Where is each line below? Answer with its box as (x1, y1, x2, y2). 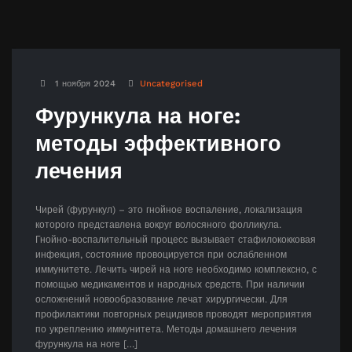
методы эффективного (35, 130, 281, 156)
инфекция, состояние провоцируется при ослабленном (35, 248, 287, 260)
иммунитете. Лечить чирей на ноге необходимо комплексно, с (35, 263, 317, 275)
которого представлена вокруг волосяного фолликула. (35, 218, 281, 230)
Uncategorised (140, 78, 203, 89)
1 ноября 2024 (55, 78, 115, 89)
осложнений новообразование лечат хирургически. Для (35, 293, 288, 305)
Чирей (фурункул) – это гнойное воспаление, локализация (35, 203, 302, 215)
